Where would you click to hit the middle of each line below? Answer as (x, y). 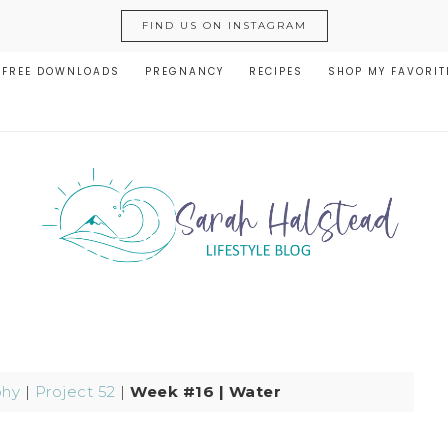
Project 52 (75, 391)
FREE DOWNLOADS (61, 71)
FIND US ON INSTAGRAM (224, 25)
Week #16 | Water (205, 391)
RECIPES (276, 71)
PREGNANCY (184, 71)
